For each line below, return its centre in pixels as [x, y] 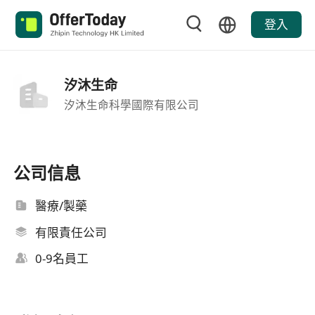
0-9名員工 [62, 259]
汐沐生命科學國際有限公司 [131, 104]
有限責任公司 [71, 232]
